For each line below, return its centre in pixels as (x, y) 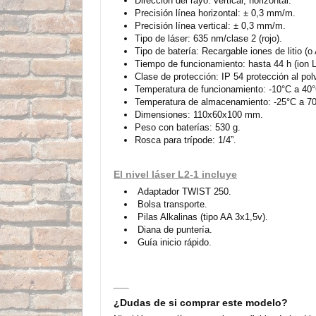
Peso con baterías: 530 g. (188, 127)
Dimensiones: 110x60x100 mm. (199, 114)
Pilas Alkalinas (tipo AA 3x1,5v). (201, 217)
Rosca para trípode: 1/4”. (186, 140)
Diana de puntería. (174, 229)
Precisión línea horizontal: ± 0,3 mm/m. (215, 13)
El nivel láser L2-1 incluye (175, 174)
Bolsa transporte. (171, 204)
